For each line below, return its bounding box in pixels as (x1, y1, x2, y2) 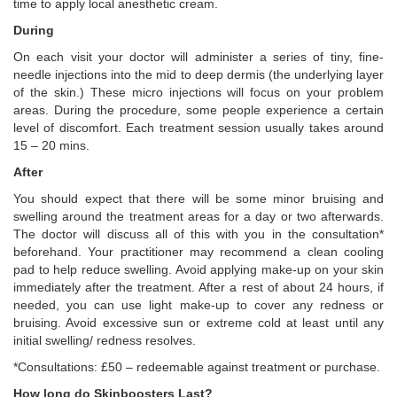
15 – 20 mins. (13, 138, 90, 152)
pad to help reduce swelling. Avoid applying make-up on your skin (13, 262, 384, 276)
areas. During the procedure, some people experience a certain (13, 103, 384, 117)
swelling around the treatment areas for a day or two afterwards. (13, 209, 384, 223)
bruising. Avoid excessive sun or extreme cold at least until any (13, 315, 384, 330)
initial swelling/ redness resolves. (13, 333, 196, 347)
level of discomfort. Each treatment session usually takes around (13, 121, 384, 135)
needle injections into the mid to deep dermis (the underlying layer (13, 67, 384, 82)
